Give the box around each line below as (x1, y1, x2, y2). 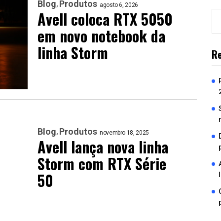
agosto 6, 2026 (100, 1, 138, 9)
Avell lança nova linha (37, 136, 168, 158)
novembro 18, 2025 (100, 129, 149, 137)
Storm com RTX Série (37, 152, 166, 175)
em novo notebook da (37, 25, 165, 47)
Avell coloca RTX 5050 (37, 8, 173, 31)
